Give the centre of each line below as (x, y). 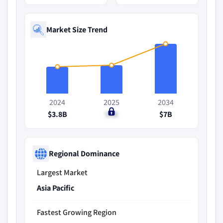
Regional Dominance (84, 153)
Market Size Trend (77, 29)
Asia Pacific (56, 188)
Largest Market (62, 172)
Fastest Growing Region (77, 212)
